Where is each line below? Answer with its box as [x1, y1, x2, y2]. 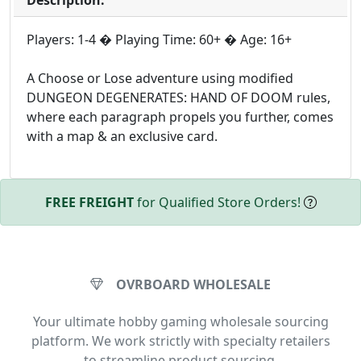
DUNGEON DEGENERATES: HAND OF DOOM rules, [27, 88, 330, 106]
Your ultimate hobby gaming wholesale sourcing [32, 312, 329, 330]
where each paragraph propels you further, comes [27, 107, 334, 126]
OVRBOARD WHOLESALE [116, 275, 271, 293]
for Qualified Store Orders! [133, 193, 304, 211]
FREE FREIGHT [44, 193, 134, 211]
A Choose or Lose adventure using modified [27, 68, 293, 87]
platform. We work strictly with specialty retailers [31, 331, 330, 350]
